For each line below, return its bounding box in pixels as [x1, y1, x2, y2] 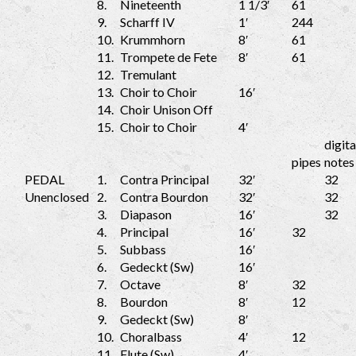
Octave [120, 277, 161, 292]
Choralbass [120, 329, 182, 345]
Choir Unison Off [120, 102, 213, 118]
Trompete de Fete [120, 49, 217, 65]
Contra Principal [120, 172, 209, 188]
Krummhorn [120, 32, 185, 48]
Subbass [120, 242, 166, 257]
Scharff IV [120, 14, 175, 30]
